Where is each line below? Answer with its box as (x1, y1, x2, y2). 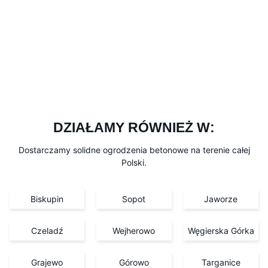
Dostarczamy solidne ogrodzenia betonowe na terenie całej (18, 144, 250, 155)
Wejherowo (112, 225, 156, 236)
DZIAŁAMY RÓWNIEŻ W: (53, 120, 215, 135)
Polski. (121, 157, 147, 167)
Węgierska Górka (187, 225, 254, 236)
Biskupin (31, 193, 64, 204)
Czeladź (31, 225, 63, 236)
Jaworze (204, 193, 238, 204)
